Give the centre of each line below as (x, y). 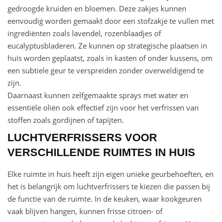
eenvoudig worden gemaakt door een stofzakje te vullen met (111, 21)
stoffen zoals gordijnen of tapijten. (66, 120)
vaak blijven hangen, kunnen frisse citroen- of (85, 211)
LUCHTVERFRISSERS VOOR (82, 138)
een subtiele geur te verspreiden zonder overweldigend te (106, 71)
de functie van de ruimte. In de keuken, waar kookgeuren (105, 199)
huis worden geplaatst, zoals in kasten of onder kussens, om (110, 58)
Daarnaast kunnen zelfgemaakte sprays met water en (98, 95)
